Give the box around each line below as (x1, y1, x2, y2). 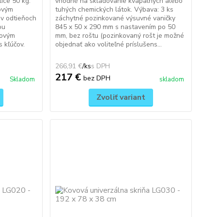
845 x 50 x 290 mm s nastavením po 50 (55, 22, 175, 31)
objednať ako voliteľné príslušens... (55, 40, 162, 49)
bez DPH (83, 73, 110, 83)
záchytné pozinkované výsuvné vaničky (55, 14, 175, 23)
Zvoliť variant (96, 92, 145, 103)
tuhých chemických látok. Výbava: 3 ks (55, 5, 173, 14)
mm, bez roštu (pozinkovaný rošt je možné (55, 31, 184, 40)
